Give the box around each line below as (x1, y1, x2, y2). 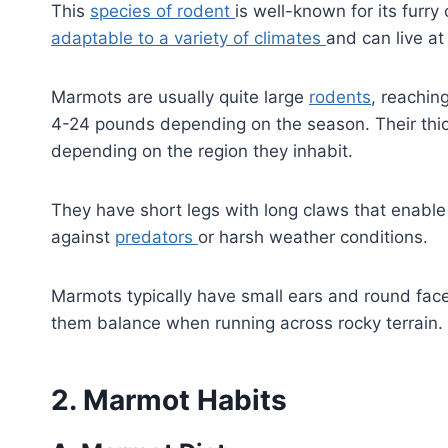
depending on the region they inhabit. (51, 140, 353, 161)
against (51, 226, 115, 247)
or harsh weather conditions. (198, 226, 428, 247)
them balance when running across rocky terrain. (51, 312, 443, 333)
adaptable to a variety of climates (51, 27, 326, 48)
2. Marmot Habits (51, 382, 287, 417)
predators (115, 226, 198, 247)
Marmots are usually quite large (51, 86, 309, 107)
